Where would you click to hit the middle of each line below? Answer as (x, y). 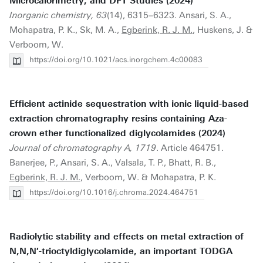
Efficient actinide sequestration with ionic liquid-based (129, 104)
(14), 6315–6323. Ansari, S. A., (169, 15)
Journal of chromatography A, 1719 (83, 148)
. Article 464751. (190, 148)
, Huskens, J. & (222, 30)
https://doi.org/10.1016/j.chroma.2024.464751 (114, 192)
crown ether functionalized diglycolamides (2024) (117, 133)
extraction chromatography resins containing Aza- (118, 119)
